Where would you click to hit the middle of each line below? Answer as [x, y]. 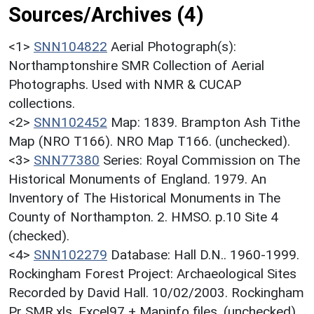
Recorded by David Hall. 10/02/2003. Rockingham [156, 292]
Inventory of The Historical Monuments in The [144, 198]
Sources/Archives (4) [106, 14]
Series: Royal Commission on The [202, 160]
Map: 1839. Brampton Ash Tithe [205, 122]
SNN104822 [70, 46]
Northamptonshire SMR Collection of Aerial [136, 65]
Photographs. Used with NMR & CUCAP [125, 84]
